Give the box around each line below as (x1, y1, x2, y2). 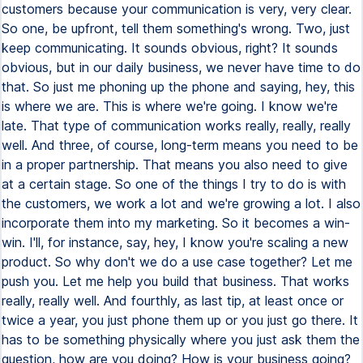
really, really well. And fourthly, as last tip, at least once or (2, 293, 344, 309)
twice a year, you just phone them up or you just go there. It (2, 312, 358, 328)
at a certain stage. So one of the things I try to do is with (2, 176, 346, 192)
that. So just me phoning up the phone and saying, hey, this (2, 79, 355, 95)
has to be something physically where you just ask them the (2, 331, 360, 348)
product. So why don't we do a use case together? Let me (2, 254, 352, 270)
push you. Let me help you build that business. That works (2, 273, 349, 289)
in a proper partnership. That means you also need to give (2, 156, 348, 173)
